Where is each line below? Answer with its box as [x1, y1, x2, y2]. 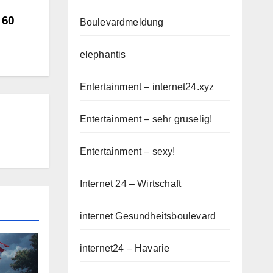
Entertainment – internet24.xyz [79, 82, 214, 93]
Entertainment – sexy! [79, 146, 175, 157]
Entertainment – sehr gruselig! [79, 114, 213, 125]
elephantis [79, 49, 126, 60]
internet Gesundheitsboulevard [79, 211, 216, 222]
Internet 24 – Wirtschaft [79, 179, 182, 190]
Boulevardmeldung [79, 17, 164, 28]
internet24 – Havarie [79, 243, 170, 254]
